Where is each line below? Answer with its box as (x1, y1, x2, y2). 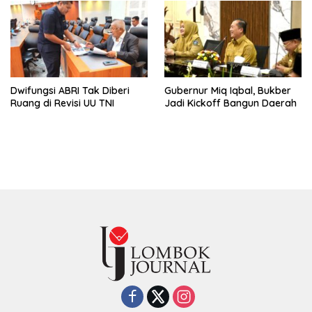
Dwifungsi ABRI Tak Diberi (10, 84, 130, 97)
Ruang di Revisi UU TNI (10, 97, 114, 110)
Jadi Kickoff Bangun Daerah (164, 97, 297, 110)
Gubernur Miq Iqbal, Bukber (164, 84, 291, 97)
